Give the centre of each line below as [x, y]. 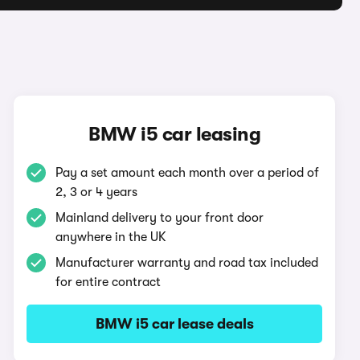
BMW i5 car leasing [175, 134]
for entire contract [108, 282]
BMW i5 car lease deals [174, 324]
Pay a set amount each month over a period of [188, 173]
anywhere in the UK [111, 237]
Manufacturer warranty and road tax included [187, 263]
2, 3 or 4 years [97, 192]
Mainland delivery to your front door [160, 218]
